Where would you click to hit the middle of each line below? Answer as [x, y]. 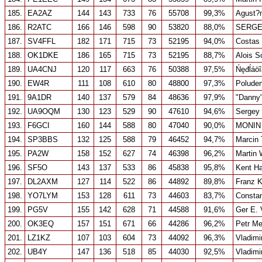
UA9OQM [44, 111]
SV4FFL [42, 41]
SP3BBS [43, 139]
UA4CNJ [42, 69]
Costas [248, 41]
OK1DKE [43, 55]
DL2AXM [43, 182]
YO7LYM [43, 196]
